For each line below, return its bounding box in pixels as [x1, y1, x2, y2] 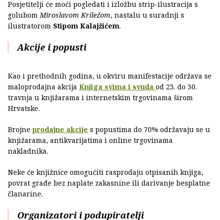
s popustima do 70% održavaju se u [88, 124, 210, 134]
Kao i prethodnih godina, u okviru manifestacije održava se [8, 71, 212, 81]
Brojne [8, 124, 32, 134]
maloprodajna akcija [8, 82, 79, 91]
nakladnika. [8, 146, 48, 156]
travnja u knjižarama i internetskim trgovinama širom [8, 92, 193, 102]
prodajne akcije [32, 124, 88, 134]
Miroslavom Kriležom [40, 10, 110, 20]
